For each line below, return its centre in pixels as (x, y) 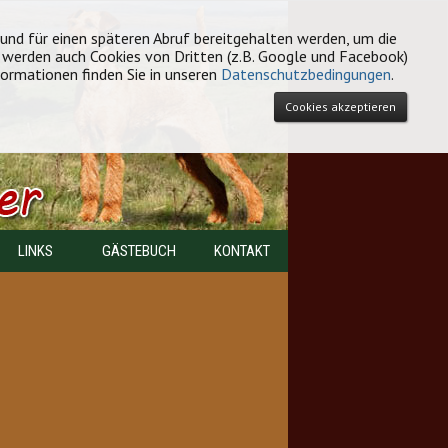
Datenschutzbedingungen (306, 74)
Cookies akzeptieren (340, 106)
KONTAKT (242, 251)
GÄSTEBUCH (138, 251)
